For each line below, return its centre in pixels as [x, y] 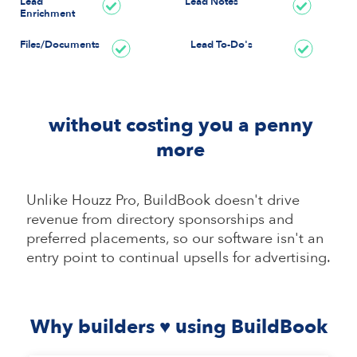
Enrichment [47, 14]
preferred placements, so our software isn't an [175, 238]
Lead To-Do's [222, 45]
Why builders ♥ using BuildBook [178, 327]
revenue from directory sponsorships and [159, 219]
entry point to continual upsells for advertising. [178, 257]
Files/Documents [60, 45]
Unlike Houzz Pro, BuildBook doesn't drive [163, 200]
